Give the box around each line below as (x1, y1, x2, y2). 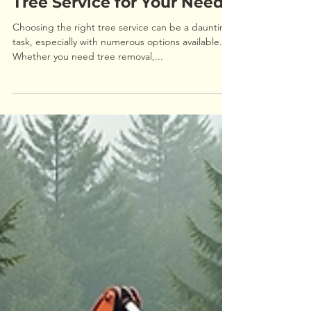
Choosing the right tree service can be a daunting (12, 121, 231, 133)
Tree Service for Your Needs (12, 93, 232, 112)
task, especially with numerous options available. (12, 135, 222, 148)
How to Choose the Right (12, 72, 212, 91)
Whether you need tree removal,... (12, 150, 163, 162)
